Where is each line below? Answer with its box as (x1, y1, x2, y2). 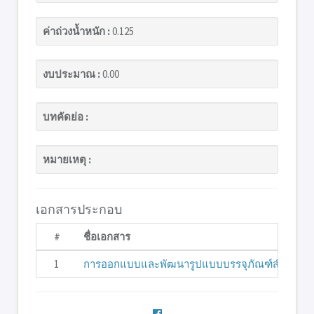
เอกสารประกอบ (36, 201, 122, 217)
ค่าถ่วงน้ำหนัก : (43, 25, 110, 38)
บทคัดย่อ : (43, 110, 88, 123)
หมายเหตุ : (43, 153, 91, 166)
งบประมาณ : (43, 67, 100, 81)
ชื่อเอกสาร (83, 230, 130, 243)
